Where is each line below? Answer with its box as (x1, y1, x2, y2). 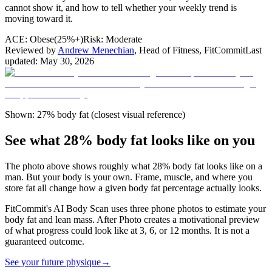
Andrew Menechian (58, 44, 134, 55)
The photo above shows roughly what (5, 160, 152, 171)
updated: (5, 55, 38, 66)
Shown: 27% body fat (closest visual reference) (5, 109, 185, 120)
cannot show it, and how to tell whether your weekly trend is (5, 2, 237, 13)
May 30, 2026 (40, 55, 94, 66)
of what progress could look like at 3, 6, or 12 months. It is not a (5, 225, 250, 236)
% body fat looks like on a (162, 160, 262, 171)
